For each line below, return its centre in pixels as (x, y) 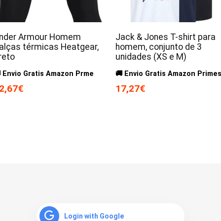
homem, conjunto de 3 (158, 47)
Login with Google (94, 216)
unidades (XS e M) (151, 56)
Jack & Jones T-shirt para (165, 37)
